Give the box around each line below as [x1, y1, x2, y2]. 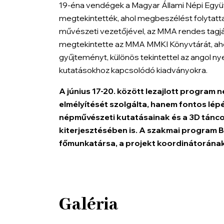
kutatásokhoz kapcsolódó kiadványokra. [59, 64, 207, 75]
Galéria [59, 193, 118, 216]
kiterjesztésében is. [59, 124, 137, 135]
